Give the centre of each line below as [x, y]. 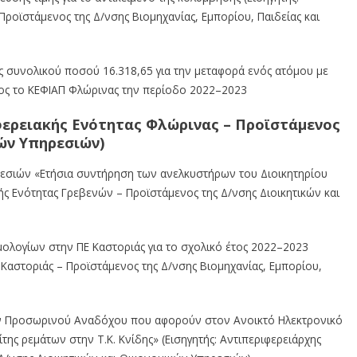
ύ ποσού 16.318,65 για [113, 70]
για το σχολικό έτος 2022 [212, 246]
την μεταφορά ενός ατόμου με [251, 70]
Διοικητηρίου [294, 173]
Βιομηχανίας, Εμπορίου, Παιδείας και [226, 16]
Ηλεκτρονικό [310, 320]
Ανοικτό [254, 320]
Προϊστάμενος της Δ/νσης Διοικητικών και [233, 192]
